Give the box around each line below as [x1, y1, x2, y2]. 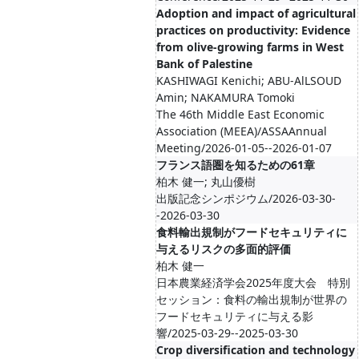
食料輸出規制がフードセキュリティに [156, 224, 347, 240]
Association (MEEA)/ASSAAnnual [156, 123, 327, 139]
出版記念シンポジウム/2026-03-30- [156, 191, 336, 206]
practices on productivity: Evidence [156, 22, 350, 38]
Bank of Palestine [156, 56, 252, 71]
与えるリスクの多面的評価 [156, 241, 291, 256]
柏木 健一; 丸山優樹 [156, 174, 256, 189]
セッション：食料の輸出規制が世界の [156, 292, 347, 307]
